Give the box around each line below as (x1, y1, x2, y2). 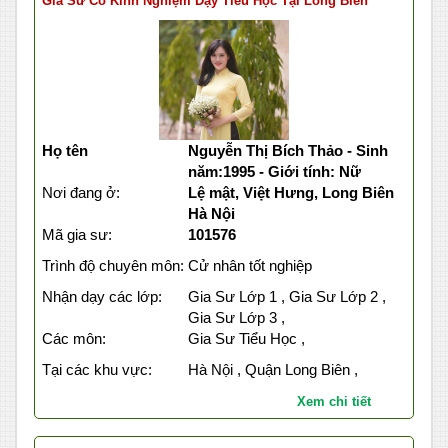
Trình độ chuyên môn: (42, 257, 184, 275)
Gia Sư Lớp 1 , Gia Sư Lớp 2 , (187, 288, 386, 306)
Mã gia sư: (42, 226, 112, 244)
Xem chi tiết (296, 394, 371, 410)
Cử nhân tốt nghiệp (187, 257, 312, 275)
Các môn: (42, 330, 106, 348)
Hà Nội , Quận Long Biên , (187, 361, 358, 379)
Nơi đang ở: (42, 184, 120, 202)
